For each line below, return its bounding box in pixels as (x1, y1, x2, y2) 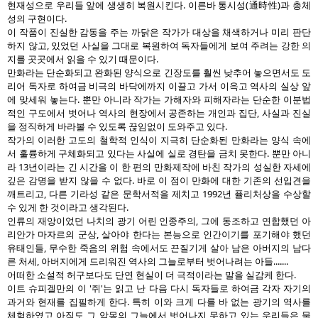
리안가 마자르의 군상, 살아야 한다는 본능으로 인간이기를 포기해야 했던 (7, 228, 311, 241)
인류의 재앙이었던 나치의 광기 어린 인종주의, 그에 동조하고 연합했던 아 (7, 214, 311, 227)
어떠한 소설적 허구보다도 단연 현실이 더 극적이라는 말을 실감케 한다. (7, 268, 296, 281)
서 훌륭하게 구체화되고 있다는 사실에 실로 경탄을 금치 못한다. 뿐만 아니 (7, 147, 311, 160)
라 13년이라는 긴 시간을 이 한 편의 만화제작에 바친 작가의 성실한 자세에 (7, 160, 311, 173)
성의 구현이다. (7, 12, 67, 25)
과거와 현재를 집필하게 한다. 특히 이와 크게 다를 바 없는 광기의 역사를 (7, 295, 311, 308)
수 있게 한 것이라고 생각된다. (7, 201, 128, 214)
